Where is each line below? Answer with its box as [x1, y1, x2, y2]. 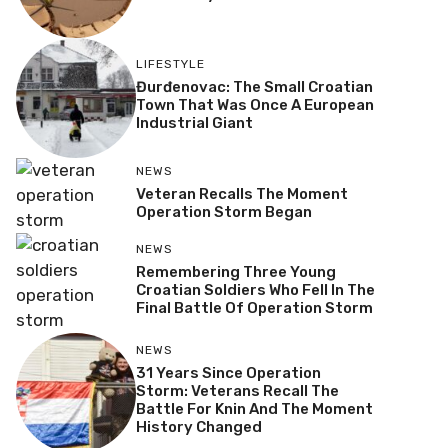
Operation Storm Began [135, 202, 312, 221]
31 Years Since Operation [135, 364, 321, 383]
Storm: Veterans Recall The [135, 382, 339, 401]
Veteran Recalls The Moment [135, 184, 348, 203]
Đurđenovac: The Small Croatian [135, 78, 373, 97]
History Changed [135, 418, 262, 437]
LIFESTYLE [135, 57, 205, 72]
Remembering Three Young [135, 263, 336, 282]
